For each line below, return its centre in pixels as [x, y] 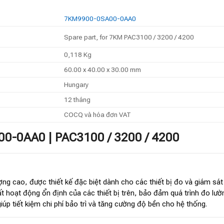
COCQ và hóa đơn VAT [97, 114]
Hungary [76, 84]
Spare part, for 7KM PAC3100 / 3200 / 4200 [129, 37]
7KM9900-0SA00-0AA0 [100, 18]
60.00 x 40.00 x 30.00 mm [102, 69]
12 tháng [77, 99]
